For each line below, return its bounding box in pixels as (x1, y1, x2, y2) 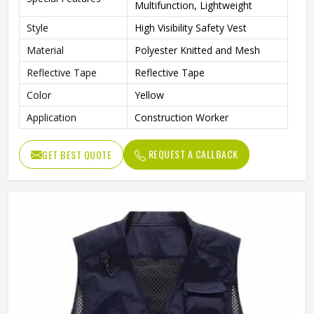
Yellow (135, 88, 164, 102)
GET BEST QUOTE (42, 147, 111, 162)
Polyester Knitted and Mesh (135, 43, 260, 57)
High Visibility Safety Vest (135, 21, 247, 34)
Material (27, 43, 64, 57)
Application (27, 111, 76, 124)
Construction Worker (135, 111, 228, 124)
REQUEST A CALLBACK (146, 146, 238, 161)
